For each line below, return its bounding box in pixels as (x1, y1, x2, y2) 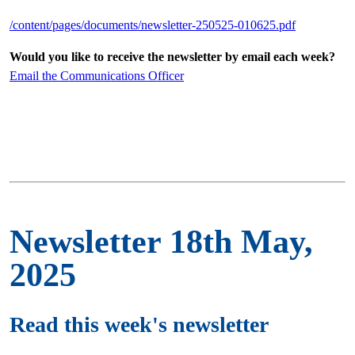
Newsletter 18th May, (10, 223, 313, 260)
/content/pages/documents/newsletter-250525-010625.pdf (10, 17, 296, 32)
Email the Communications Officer (10, 68, 184, 82)
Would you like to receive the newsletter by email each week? (10, 49, 335, 63)
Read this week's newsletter (10, 312, 269, 337)
